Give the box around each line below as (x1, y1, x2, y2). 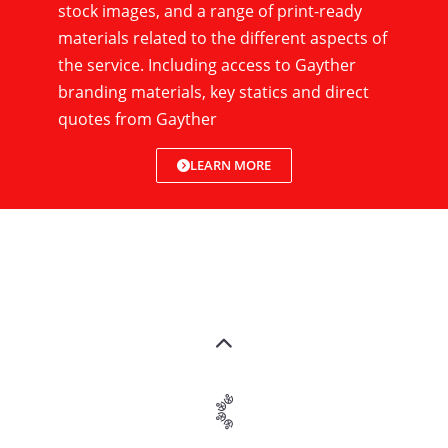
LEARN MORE (190, 155, 271, 174)
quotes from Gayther (58, 107, 217, 130)
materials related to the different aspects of (58, 26, 387, 49)
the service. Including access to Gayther (58, 53, 356, 76)
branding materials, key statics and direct (58, 80, 369, 103)
